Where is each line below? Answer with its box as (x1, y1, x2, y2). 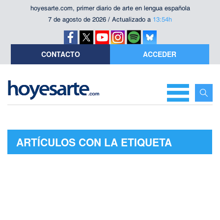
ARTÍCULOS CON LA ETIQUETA (16, 134, 172, 149)
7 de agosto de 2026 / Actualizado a (48, 16, 153, 23)
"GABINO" (16, 159, 67, 174)
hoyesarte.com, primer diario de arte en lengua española (30, 4, 190, 12)
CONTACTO (41, 49, 80, 59)
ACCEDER (142, 49, 176, 59)
